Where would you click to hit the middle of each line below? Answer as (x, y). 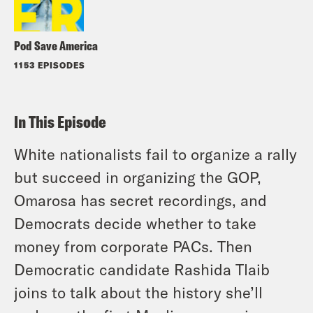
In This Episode (60, 121)
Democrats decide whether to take (135, 223)
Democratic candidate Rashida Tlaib (142, 269)
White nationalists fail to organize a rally (155, 153)
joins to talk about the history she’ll (138, 292)
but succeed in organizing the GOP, (138, 176)
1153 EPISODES (50, 65)
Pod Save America (56, 45)
